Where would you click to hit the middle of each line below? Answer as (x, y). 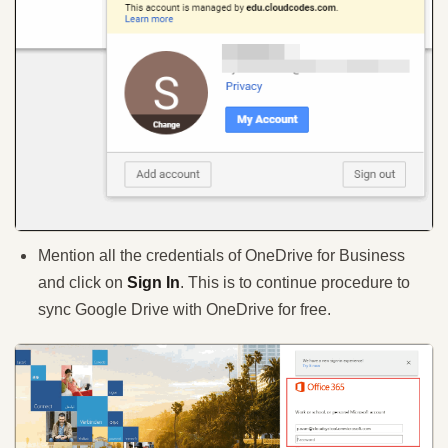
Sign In (153, 282)
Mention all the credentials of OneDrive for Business (221, 255)
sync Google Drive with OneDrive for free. (184, 309)
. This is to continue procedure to (295, 282)
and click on (82, 282)
